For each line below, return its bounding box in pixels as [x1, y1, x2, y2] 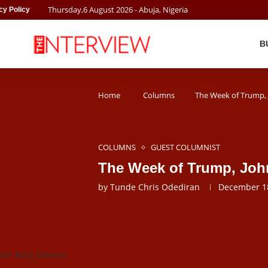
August [89, 4, 114, 15]
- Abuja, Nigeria [133, 4, 188, 15]
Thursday [48, 4, 81, 15]
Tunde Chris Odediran [110, 181, 200, 193]
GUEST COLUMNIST [151, 142, 220, 153]
